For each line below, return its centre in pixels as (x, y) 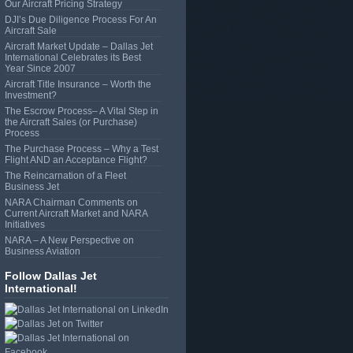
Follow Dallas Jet (51, 276)
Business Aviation (43, 252)
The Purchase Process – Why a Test (82, 149)
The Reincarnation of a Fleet (65, 176)
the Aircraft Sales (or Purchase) (71, 123)
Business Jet (32, 187)
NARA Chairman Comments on (71, 203)
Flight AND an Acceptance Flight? (76, 160)
